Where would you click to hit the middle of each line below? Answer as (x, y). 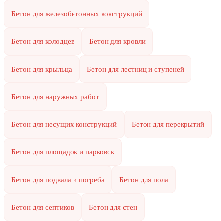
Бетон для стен (113, 207)
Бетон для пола (144, 179)
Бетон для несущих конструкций (64, 124)
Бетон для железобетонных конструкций (77, 14)
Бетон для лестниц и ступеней (135, 69)
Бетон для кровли (117, 41)
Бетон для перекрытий (168, 124)
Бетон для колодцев (43, 41)
